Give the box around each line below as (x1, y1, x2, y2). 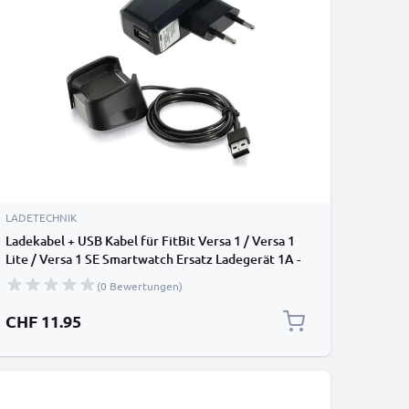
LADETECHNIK (5, 210, 78, 225)
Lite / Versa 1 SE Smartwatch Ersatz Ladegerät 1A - (5, 250, 300, 267)
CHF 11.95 (5, 310, 81, 331)
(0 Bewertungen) (97, 278, 183, 293)
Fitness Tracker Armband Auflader (5, 268, 206, 286)
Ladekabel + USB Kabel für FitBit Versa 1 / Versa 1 (5, 232, 295, 249)
